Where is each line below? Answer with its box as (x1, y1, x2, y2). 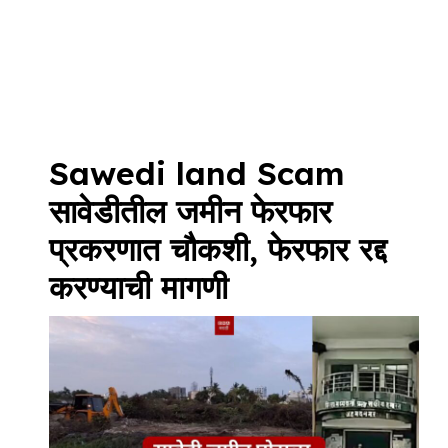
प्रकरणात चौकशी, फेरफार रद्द (49, 228, 388, 269)
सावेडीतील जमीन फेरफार (49, 190, 333, 231)
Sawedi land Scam (49, 152, 345, 193)
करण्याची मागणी (49, 266, 229, 307)
